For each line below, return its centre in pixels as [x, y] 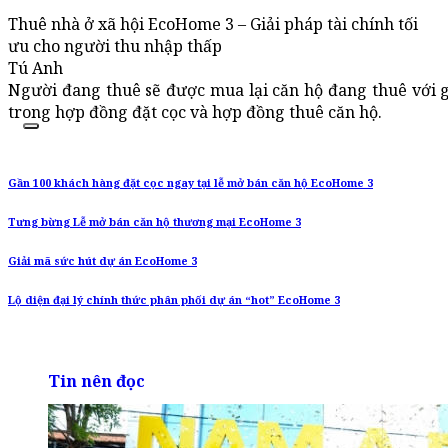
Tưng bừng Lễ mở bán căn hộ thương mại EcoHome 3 [154, 222]
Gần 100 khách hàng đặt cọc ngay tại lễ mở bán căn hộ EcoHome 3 [190, 183]
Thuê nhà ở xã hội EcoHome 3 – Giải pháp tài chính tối [213, 24]
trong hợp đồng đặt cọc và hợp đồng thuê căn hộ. [195, 112]
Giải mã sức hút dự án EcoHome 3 [102, 261]
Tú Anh [35, 68]
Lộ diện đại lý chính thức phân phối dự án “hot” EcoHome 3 [174, 300]
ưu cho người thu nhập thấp [115, 46]
